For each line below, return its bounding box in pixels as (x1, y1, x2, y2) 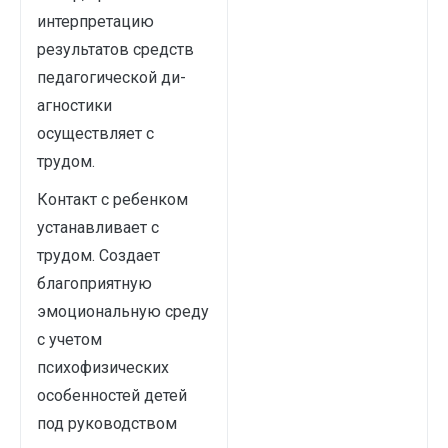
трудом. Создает (37, 246, 160, 265)
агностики (37, 96, 112, 115)
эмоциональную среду (37, 302, 209, 321)
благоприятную (37, 274, 152, 293)
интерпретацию (37, 12, 154, 31)
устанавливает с (37, 218, 159, 237)
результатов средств (37, 40, 194, 59)
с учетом (37, 330, 102, 349)
